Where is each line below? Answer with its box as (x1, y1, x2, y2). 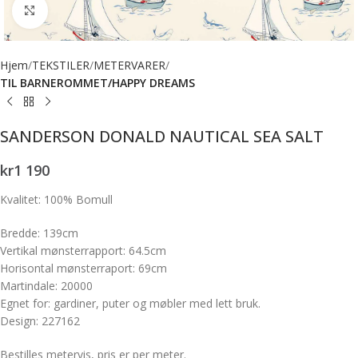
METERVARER (93, 58, 165, 73)
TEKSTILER (32, 58, 89, 73)
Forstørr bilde (47, 3, 113, 18)
